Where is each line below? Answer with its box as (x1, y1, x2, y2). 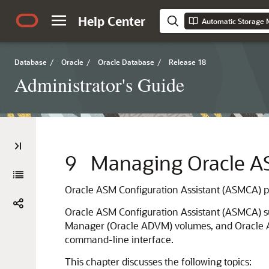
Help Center (78, 13, 145, 29)
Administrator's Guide (14, 71, 184, 97)
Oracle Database (98, 57, 154, 67)
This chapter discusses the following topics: (65, 255, 252, 268)
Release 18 (169, 57, 206, 67)
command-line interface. (65, 233, 174, 246)
